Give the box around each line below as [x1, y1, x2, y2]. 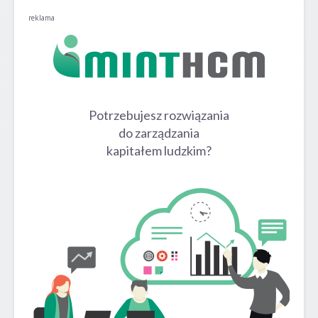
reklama [28, 12, 55, 23]
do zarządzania [119, 125, 199, 141]
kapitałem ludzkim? [106, 143, 212, 159]
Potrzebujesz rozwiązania [89, 107, 229, 124]
